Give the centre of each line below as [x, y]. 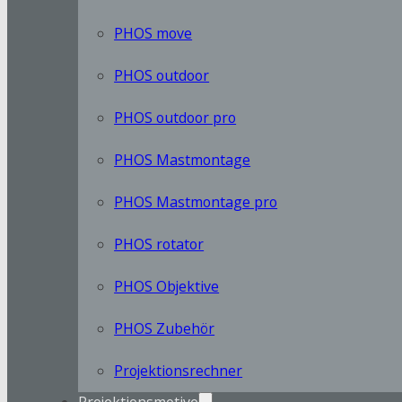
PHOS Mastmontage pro [196, 201]
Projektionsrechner [179, 370]
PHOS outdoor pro [175, 117]
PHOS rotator [159, 244]
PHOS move [153, 33]
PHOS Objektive [167, 286]
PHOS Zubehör [165, 328]
